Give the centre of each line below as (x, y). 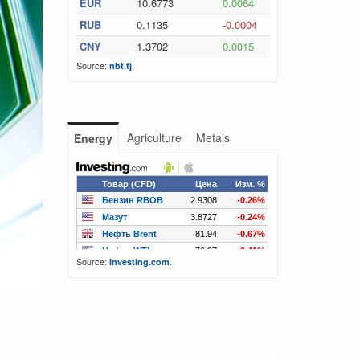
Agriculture (154, 137)
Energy (93, 138)
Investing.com (139, 262)
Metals (213, 137)
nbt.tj (120, 65)
